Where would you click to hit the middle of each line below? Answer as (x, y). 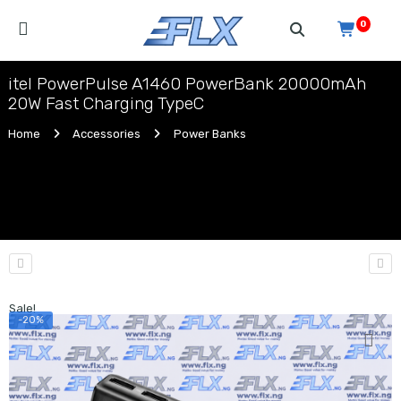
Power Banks (209, 134)
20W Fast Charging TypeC (106, 103)
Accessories (107, 134)
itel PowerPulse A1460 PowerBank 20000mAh (187, 84)
